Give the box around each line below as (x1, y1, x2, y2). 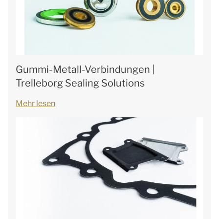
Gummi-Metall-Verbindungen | (16, 64, 154, 75)
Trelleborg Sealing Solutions (16, 77, 145, 89)
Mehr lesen (16, 99, 55, 108)
